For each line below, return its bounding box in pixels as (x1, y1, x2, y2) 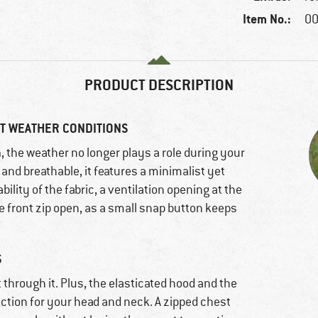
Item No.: (243, 11, 292, 28)
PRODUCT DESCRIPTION (84, 75, 234, 95)
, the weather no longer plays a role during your (1, 145, 245, 161)
